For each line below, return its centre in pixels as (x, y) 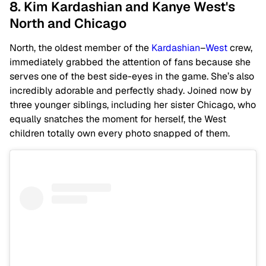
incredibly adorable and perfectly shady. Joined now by (131, 91)
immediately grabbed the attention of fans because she (130, 62)
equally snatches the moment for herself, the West (118, 119)
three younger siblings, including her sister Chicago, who (133, 105)
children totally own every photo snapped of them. (120, 134)
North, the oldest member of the (80, 48)
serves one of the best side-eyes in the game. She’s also (132, 77)
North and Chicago (68, 23)
